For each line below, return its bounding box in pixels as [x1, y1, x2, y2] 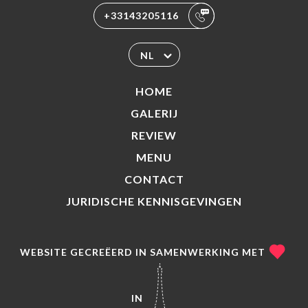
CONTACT [124, 173, 184, 186]
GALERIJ [130, 107, 178, 120]
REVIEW [131, 129, 177, 142]
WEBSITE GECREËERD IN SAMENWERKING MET [19, 245, 265, 258]
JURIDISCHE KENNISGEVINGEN [66, 195, 242, 208]
